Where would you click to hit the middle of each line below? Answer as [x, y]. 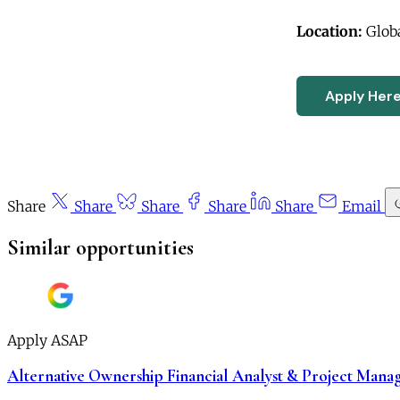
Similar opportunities [100, 247]
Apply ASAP [47, 341]
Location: [329, 31]
